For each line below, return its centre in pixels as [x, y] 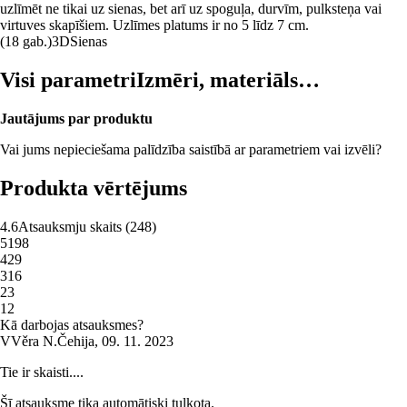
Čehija [76, 341]
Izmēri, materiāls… [228, 79]
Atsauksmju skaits [70, 226]
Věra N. [34, 341]
